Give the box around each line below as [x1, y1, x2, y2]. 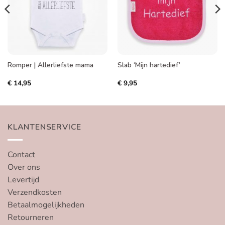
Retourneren [8, 212, 54, 223]
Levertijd [8, 174, 39, 186]
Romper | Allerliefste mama [7, 60, 93, 70]
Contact [8, 149, 35, 161]
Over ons [8, 162, 40, 173]
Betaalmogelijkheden [8, 199, 84, 211]
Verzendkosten [8, 187, 62, 198]
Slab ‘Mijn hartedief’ [117, 60, 180, 70]
